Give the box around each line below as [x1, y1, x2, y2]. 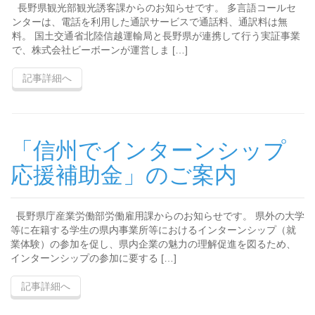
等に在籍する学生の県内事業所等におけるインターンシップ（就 [11, 224, 296, 236]
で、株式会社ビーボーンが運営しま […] [12, 44, 188, 56]
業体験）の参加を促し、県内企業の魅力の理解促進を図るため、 [11, 238, 296, 250]
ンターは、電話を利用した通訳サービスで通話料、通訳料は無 [12, 16, 288, 27]
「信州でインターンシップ [11, 138, 286, 163]
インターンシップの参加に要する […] [11, 252, 176, 264]
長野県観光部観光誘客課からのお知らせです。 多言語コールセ [12, 2, 296, 13]
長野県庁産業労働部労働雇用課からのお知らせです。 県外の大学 [11, 210, 304, 221]
